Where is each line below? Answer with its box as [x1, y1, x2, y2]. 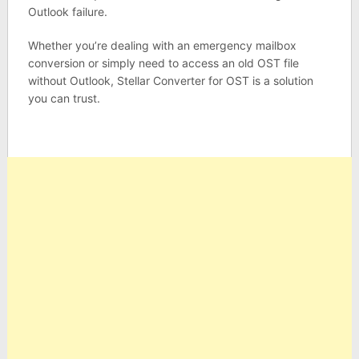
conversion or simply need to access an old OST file [27, 56, 299, 71]
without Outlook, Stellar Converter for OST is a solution [27, 74, 313, 88]
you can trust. [27, 91, 100, 106]
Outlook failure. [27, 5, 107, 19]
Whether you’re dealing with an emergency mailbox [27, 38, 296, 53]
